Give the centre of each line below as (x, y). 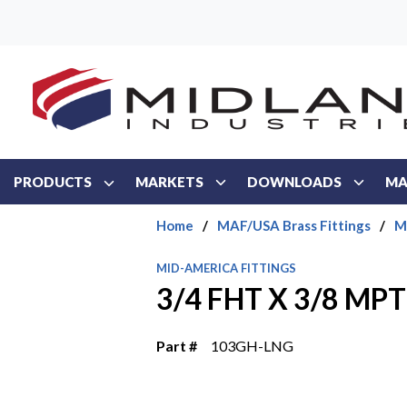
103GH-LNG (253, 346)
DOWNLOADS (294, 182)
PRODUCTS (53, 181)
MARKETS (169, 182)
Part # (177, 346)
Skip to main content (103, 25)
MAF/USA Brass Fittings (294, 225)
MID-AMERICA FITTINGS (227, 268)
